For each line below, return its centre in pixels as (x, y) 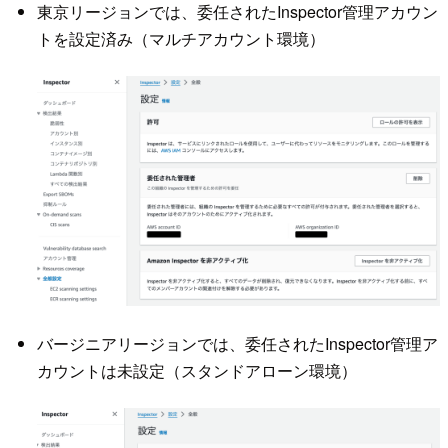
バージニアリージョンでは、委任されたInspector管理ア (237, 343)
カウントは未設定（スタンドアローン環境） (196, 370)
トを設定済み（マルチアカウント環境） (180, 38)
